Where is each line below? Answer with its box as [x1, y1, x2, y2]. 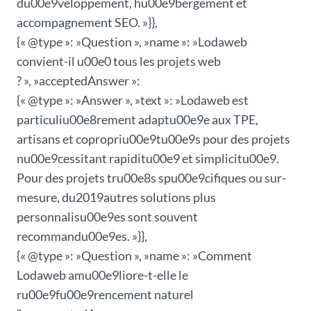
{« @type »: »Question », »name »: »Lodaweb [17, 34, 247, 50]
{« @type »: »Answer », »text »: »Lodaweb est [17, 92, 249, 108]
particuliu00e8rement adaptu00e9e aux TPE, [17, 112, 258, 128]
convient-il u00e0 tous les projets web [17, 53, 221, 69]
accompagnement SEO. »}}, [17, 15, 158, 31]
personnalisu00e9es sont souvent [17, 209, 198, 225]
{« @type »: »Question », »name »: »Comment [17, 248, 252, 264]
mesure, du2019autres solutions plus [17, 190, 216, 205]
